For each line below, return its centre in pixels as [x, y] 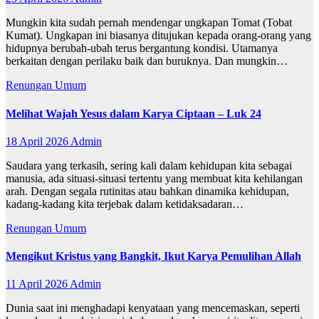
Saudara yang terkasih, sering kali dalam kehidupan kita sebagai [149, 165]
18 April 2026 [38, 141]
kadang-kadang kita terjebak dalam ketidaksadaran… [125, 204]
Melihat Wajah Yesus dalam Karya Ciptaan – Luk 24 [134, 113]
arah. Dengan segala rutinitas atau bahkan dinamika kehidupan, [147, 191]
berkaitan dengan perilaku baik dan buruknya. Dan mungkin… [147, 61]
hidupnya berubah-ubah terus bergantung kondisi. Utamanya [142, 48]
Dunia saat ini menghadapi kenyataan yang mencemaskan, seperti [153, 308]
